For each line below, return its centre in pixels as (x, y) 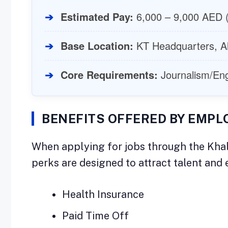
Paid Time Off (95, 216)
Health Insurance (103, 195)
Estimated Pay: (97, 17)
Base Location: (97, 46)
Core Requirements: (109, 75)
